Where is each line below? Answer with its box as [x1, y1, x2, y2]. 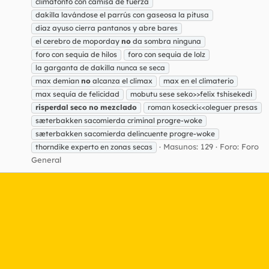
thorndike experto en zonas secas [35, 142, 153, 151]
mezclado [100, 102, 137, 112]
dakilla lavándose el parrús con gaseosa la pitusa [35, 10, 209, 19]
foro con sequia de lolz [128, 49, 205, 59]
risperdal [35, 102, 68, 112]
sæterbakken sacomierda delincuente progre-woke [35, 128, 215, 138]
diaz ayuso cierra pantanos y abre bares [35, 23, 178, 32]
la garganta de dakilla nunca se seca [35, 62, 165, 72]
